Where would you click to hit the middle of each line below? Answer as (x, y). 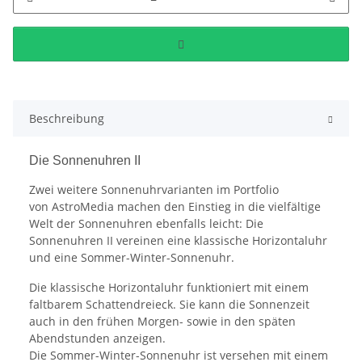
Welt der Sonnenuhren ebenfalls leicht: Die (146, 224)
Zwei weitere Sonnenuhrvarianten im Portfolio (154, 190)
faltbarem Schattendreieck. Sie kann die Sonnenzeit (169, 305)
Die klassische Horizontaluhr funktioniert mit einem (169, 288)
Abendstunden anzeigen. (97, 339)
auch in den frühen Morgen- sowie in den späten (162, 322)
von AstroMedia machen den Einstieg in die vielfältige (175, 207)
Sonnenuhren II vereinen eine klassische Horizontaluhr (178, 241)
